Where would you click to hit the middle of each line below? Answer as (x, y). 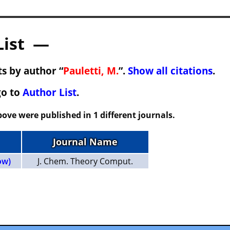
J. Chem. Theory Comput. (85, 161)
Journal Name (85, 142)
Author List (49, 92)
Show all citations (170, 71)
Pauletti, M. (91, 71)
